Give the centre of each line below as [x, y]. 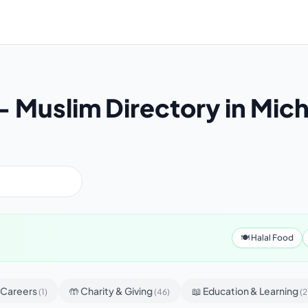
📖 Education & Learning [246, 291]
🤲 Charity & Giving [112, 291]
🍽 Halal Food [267, 238]
